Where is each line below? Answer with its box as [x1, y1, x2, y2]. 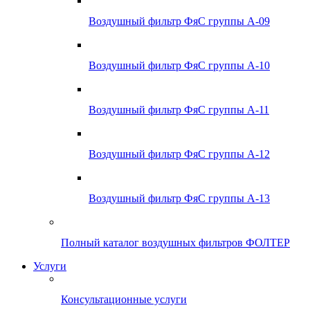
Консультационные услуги [61, 293, 187, 305]
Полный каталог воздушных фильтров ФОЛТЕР [61, 237, 290, 248]
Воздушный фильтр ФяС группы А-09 [89, 15, 270, 27]
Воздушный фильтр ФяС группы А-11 [89, 104, 269, 116]
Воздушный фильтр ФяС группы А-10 [89, 60, 270, 71]
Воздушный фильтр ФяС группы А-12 [89, 148, 270, 160]
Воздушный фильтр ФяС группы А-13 [89, 192, 270, 204]
